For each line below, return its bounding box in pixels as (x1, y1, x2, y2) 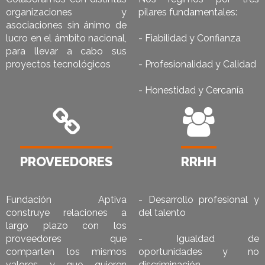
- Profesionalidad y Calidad (138, 59, 256, 70)
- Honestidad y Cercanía (138, 85, 244, 96)
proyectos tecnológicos (6, 59, 111, 70)
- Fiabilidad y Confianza (138, 33, 241, 44)
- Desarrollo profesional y (138, 194, 259, 206)
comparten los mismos (6, 246, 127, 258)
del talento (138, 207, 186, 219)
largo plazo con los (6, 220, 127, 232)
